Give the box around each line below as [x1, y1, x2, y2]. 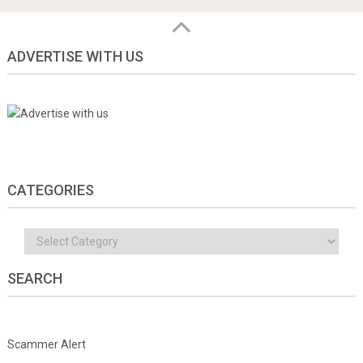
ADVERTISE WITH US [6, 47, 143, 65]
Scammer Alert [6, 337, 86, 351]
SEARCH [6, 269, 62, 287]
